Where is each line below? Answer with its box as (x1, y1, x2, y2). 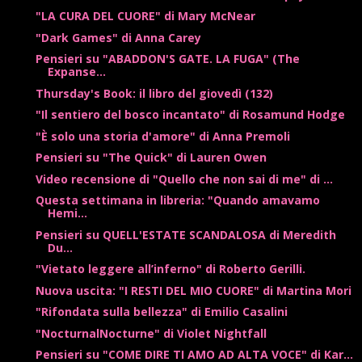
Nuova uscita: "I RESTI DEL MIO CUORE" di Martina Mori (35, 282, 351, 298)
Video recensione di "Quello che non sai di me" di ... (35, 170, 333, 187)
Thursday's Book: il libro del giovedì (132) (35, 85, 273, 101)
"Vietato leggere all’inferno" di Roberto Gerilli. (35, 261, 305, 277)
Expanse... (47, 64, 106, 80)
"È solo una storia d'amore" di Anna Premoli (35, 128, 290, 144)
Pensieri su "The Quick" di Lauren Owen (35, 149, 267, 166)
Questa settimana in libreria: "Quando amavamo (35, 192, 320, 208)
